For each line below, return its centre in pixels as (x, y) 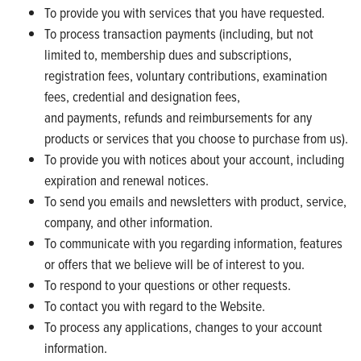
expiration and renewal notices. (127, 180)
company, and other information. (129, 222)
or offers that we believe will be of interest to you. (174, 263)
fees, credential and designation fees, (142, 96)
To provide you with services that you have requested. (185, 12)
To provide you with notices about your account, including (194, 159)
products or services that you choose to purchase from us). (196, 138)
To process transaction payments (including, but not (179, 33)
